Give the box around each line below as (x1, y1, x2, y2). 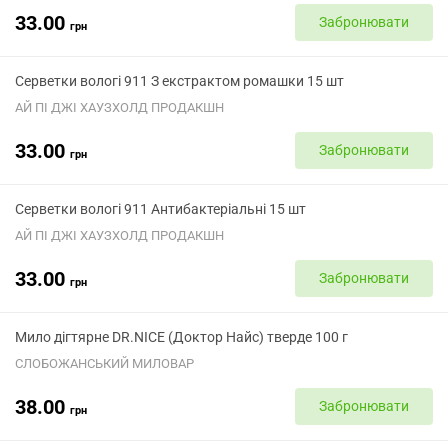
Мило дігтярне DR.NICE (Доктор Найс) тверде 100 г (15, 329, 348, 345)
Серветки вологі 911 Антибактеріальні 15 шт (15, 201, 306, 217)
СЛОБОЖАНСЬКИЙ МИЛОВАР (15, 356, 194, 371)
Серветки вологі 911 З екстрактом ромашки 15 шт (15, 73, 344, 89)
